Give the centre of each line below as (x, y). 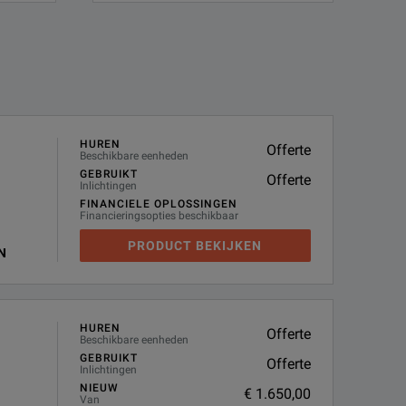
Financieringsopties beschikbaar (159, 216)
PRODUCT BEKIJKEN (195, 246)
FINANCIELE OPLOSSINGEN (158, 204)
